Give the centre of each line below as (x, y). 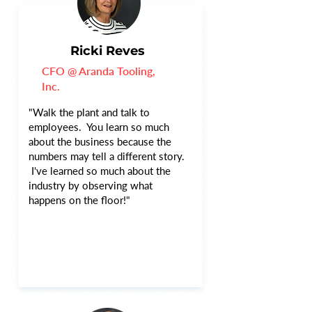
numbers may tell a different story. (107, 156)
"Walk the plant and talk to (89, 112)
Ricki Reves (108, 51)
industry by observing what (91, 185)
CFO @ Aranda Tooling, (99, 71)
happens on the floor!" (79, 200)
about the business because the (100, 141)
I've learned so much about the (100, 171)
